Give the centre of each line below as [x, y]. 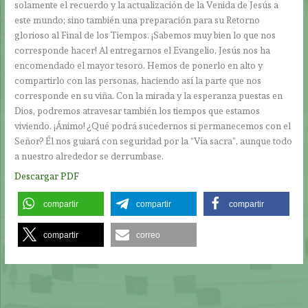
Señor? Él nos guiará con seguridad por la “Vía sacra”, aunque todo [154, 141]
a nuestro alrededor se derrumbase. [89, 156]
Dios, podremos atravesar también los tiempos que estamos [137, 111]
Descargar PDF [47, 176]
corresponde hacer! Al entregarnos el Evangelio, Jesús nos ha [143, 51]
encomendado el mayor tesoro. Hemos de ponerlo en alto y [139, 66]
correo [148, 235]
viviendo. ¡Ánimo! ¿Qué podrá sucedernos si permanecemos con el [153, 126]
